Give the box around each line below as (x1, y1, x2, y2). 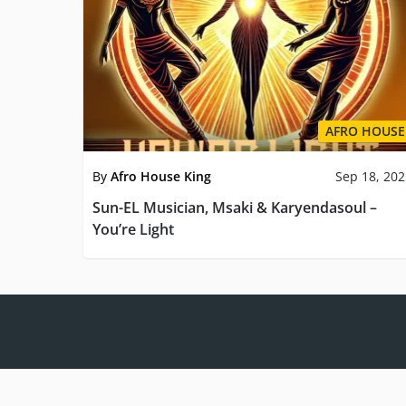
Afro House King (111, 167, 211, 185)
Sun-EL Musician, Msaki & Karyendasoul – (92, 197, 377, 217)
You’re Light (92, 218, 174, 239)
